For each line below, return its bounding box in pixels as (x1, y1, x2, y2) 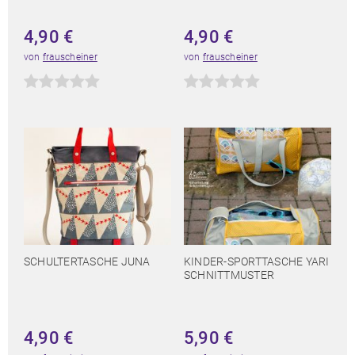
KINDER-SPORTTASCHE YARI (184, 255, 330, 269)
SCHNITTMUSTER (184, 269, 275, 282)
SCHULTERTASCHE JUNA (24, 255, 151, 269)
